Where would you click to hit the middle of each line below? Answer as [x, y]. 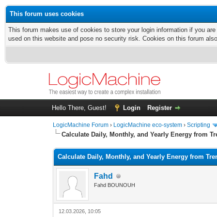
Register [159, 108]
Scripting [199, 125]
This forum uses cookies [47, 14]
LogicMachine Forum [81, 125]
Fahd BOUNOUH [115, 185]
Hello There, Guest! [80, 108]
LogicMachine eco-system [148, 125]
